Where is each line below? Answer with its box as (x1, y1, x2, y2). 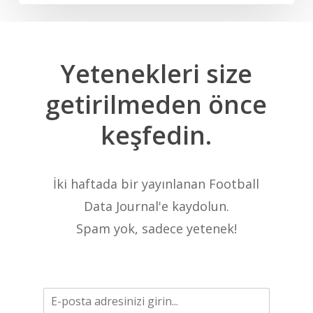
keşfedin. (101, 118, 212, 153)
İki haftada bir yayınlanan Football (53, 175, 260, 193)
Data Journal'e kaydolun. (83, 198, 229, 215)
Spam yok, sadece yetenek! (75, 220, 237, 238)
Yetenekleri (60, 57, 201, 92)
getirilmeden (45, 87, 203, 122)
